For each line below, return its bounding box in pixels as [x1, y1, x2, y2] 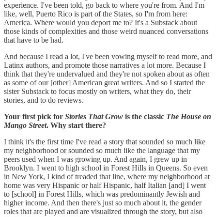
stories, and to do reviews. [4, 95, 85, 104]
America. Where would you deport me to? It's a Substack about [4, 18, 197, 27]
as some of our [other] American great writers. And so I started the [4, 78, 205, 87]
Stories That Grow [65, 112, 123, 121]
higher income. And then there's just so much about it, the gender [4, 198, 201, 207]
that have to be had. [4, 35, 65, 44]
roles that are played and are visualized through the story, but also [4, 207, 202, 216]
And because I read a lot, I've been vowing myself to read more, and [4, 52, 212, 61]
